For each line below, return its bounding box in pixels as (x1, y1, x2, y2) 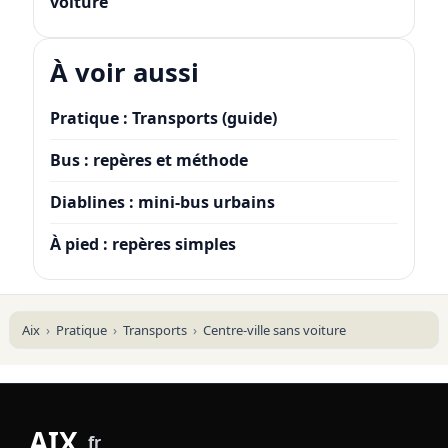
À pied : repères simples (49, 233, 236, 256)
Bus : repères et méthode (49, 149, 248, 172)
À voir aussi (49, 55, 199, 91)
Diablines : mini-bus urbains (49, 191, 275, 214)
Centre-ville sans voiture (202, 321, 346, 340)
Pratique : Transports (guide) (49, 107, 277, 130)
